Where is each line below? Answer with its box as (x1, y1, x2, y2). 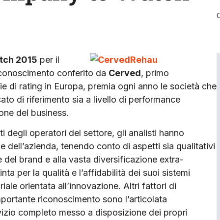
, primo (141, 67, 169, 78)
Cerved (109, 67, 141, 78)
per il (37, 54, 59, 65)
